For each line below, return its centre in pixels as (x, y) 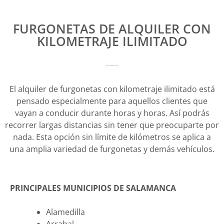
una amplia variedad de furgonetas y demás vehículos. (112, 149)
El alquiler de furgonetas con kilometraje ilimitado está (112, 89)
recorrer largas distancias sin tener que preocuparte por (112, 125)
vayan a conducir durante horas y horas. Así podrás (112, 113)
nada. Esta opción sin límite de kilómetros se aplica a (112, 137)
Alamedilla (65, 212)
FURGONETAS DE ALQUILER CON (112, 29)
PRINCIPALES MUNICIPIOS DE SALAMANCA (93, 188)
